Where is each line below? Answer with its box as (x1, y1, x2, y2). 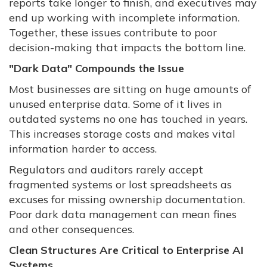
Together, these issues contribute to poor (9, 26, 217, 40)
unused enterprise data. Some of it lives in (9, 97, 222, 111)
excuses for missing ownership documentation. (9, 193, 245, 207)
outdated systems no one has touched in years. (9, 112, 247, 126)
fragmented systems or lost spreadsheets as (9, 178, 232, 192)
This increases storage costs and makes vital (9, 127, 235, 141)
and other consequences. (9, 222, 134, 237)
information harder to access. (9, 142, 157, 156)
